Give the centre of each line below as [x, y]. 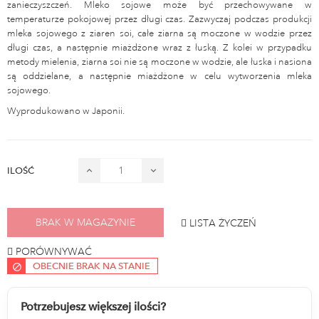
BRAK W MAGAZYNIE [85, 223]
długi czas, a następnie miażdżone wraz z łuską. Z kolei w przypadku [159, 47]
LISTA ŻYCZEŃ [223, 223]
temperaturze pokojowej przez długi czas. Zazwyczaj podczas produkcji [159, 19]
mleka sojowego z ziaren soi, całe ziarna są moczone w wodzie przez [159, 33]
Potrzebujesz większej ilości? [94, 306]
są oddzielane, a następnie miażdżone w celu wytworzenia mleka [159, 76]
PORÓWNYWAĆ [54, 251]
